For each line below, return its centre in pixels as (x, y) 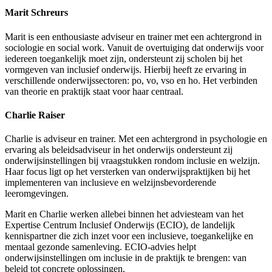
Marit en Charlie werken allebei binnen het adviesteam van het (124, 214)
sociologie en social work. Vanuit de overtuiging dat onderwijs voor (134, 47)
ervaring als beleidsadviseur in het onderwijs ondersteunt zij (119, 150)
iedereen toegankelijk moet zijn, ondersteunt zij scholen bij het (124, 58)
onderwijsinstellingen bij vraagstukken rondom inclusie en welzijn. (132, 161)
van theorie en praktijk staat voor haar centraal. (94, 91)
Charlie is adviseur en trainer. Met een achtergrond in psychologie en (136, 139)
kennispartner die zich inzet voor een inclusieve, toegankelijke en (129, 236)
